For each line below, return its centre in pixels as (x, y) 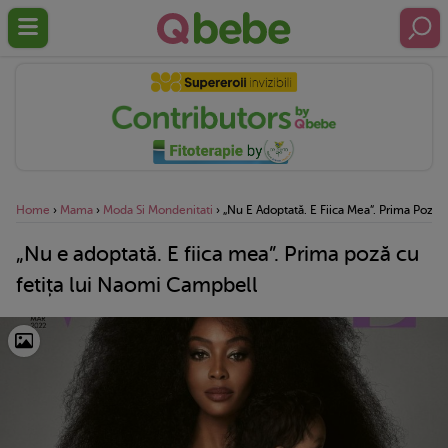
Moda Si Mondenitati (158, 209)
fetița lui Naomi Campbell (137, 284)
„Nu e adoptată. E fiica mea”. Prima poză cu (217, 253)
